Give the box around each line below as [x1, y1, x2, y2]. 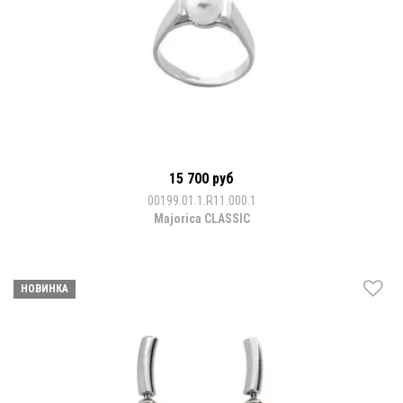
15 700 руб [169, 169, 234, 187]
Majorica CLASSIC [153, 210, 250, 226]
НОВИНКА [21, 282, 68, 295]
